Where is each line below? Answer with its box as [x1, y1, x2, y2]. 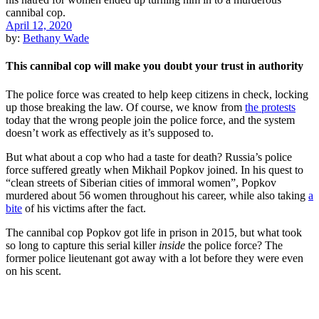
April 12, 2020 [6, 19, 72, 31]
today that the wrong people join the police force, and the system [6, 113, 295, 126]
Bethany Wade [23, 32, 89, 44]
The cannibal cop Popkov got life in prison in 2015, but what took [6, 226, 302, 239]
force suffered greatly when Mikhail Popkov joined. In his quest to [6, 163, 303, 176]
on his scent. [6, 264, 64, 277]
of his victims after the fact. [22, 202, 149, 214]
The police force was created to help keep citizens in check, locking [6, 88, 308, 100]
